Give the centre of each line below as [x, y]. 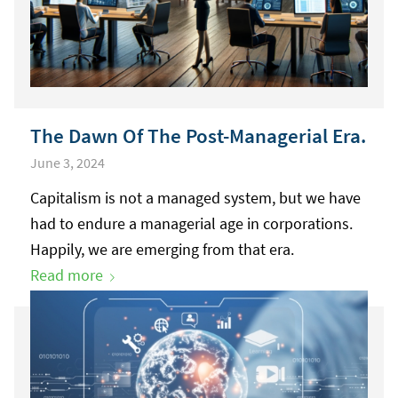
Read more [66, 275]
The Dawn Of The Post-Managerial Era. [198, 136]
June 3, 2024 [67, 163]
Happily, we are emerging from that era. [162, 250]
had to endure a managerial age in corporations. [191, 224]
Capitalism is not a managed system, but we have [195, 198]
